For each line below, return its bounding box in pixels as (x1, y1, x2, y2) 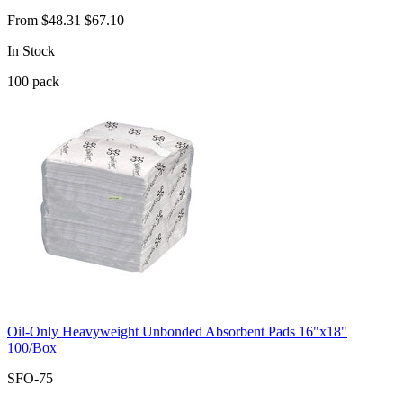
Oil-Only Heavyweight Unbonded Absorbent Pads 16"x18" (7, 323, 347, 339)
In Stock (7, 42, 55, 58)
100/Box (7, 339, 57, 355)
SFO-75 (7, 370, 53, 386)
